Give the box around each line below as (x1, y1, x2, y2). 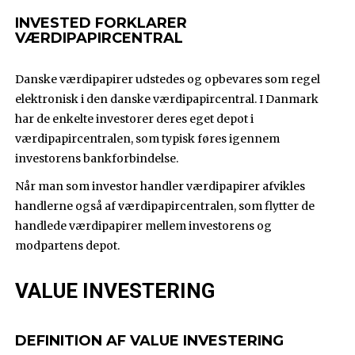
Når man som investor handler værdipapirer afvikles (15, 179, 306, 194)
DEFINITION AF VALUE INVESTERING (15, 332, 284, 350)
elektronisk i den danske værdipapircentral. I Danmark (15, 92, 319, 107)
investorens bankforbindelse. (15, 151, 179, 166)
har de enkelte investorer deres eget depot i (15, 112, 254, 127)
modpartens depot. (15, 239, 120, 254)
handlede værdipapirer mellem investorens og (15, 219, 273, 234)
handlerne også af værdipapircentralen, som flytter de (15, 199, 315, 214)
